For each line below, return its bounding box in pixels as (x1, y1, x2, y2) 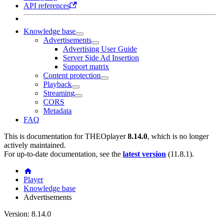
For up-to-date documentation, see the (4, 149, 123, 158)
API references (24, 1, 70, 10)
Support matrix (63, 62, 109, 71)
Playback (43, 80, 72, 88)
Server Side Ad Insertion (63, 53, 139, 62)
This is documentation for (4, 132, 85, 140)
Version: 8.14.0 (4, 209, 51, 218)
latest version (123, 149, 166, 158)
